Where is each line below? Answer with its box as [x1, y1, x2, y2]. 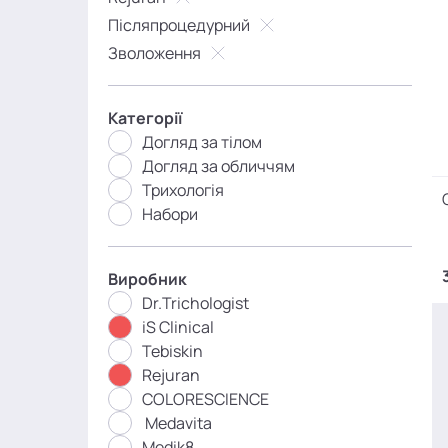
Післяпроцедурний [108, 14, 250, 36]
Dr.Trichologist [142, 292, 249, 314]
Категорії [108, 107, 182, 129]
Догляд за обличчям [142, 155, 295, 177]
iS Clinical [142, 316, 214, 338]
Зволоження [108, 42, 201, 64]
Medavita [142, 412, 212, 434]
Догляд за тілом [142, 131, 262, 153]
